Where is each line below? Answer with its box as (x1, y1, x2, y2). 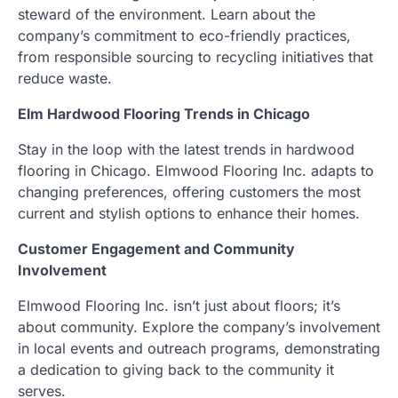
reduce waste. (18, 68, 112, 87)
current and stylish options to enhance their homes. (18, 203, 360, 222)
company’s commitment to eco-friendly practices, (18, 26, 351, 44)
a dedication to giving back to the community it (18, 360, 334, 378)
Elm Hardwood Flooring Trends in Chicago (18, 104, 310, 123)
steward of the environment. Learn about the (18, 4, 315, 23)
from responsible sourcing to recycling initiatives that (18, 47, 373, 66)
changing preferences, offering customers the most (18, 182, 361, 201)
